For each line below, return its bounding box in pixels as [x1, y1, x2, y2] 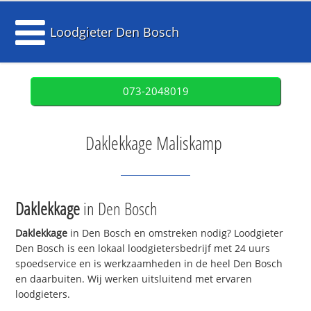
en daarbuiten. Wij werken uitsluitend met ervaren [15, 272, 253, 286]
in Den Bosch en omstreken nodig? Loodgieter [67, 226, 284, 240]
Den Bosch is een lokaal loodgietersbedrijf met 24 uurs [15, 242, 271, 255]
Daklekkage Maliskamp [85, 131, 222, 155]
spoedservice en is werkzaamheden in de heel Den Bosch [15, 257, 283, 271]
